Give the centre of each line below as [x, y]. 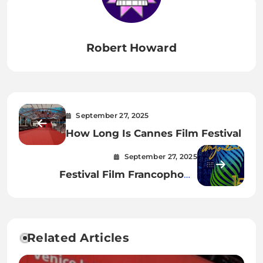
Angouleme [166, 189]
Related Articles [78, 237]
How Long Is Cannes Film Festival [154, 133]
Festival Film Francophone [128, 174]
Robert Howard [131, 48]
